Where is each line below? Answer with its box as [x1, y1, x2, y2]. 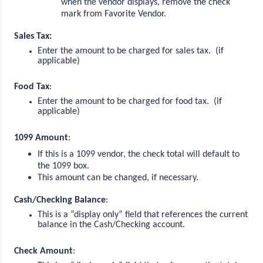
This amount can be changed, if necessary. [38, 173, 201, 183]
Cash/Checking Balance [14, 195, 106, 205]
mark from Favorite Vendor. [61, 9, 167, 19]
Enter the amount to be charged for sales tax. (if [38, 46, 224, 56]
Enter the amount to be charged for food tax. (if [38, 97, 222, 107]
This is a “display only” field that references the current [38, 210, 248, 220]
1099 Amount [14, 133, 69, 143]
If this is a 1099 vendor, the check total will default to [38, 149, 240, 159]
